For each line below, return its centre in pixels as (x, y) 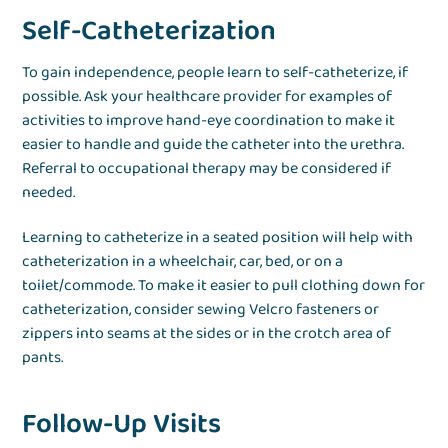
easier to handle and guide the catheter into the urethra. (213, 145)
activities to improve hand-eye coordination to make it (209, 121)
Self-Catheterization (149, 32)
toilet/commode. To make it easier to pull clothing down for (224, 286)
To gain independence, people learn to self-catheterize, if (215, 73)
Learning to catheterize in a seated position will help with (218, 238)
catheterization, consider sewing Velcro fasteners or (201, 310)
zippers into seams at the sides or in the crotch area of (207, 334)
